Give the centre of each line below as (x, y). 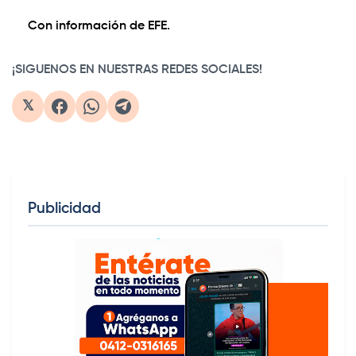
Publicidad (64, 209)
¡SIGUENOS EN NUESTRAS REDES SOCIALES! (137, 70)
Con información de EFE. (99, 27)
